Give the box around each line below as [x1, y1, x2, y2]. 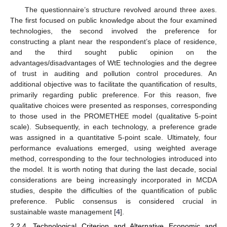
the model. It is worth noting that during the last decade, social [10, 165, 217, 173]
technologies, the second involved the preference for [10, 26, 217, 35]
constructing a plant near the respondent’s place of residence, [10, 37, 217, 46]
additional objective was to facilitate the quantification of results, [10, 80, 217, 88]
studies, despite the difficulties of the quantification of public [10, 186, 217, 195]
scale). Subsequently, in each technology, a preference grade [10, 122, 217, 131]
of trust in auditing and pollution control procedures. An [10, 69, 217, 78]
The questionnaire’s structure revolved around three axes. [24, 5, 217, 14]
